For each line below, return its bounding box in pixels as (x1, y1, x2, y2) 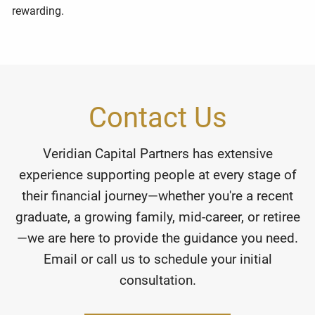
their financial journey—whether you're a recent (22, 187, 293, 204)
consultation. (119, 271, 196, 288)
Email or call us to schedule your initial (43, 250, 272, 267)
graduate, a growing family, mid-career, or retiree (15, 208, 300, 225)
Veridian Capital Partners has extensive (42, 145, 273, 162)
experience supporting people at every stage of (18, 166, 297, 183)
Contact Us (88, 101, 227, 134)
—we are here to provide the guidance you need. (17, 229, 298, 246)
